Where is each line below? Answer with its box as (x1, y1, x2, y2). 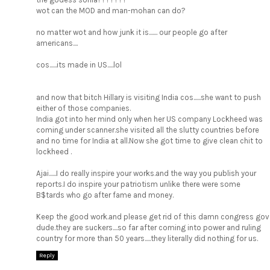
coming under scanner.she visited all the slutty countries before (36, 125, 259, 135)
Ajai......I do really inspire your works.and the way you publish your (36, 169, 256, 178)
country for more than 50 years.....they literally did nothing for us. (36, 234, 258, 243)
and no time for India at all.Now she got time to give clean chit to (36, 136, 263, 146)
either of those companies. (36, 104, 131, 113)
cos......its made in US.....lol (36, 60, 122, 70)
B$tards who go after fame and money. (36, 190, 174, 200)
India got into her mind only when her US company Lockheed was (36, 115, 263, 124)
